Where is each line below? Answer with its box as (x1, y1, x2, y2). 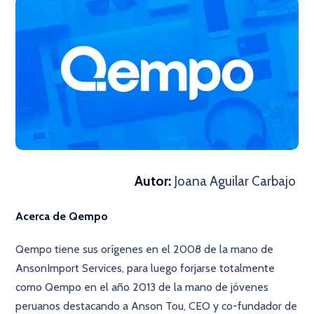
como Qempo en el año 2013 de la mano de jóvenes (15, 280, 269, 294)
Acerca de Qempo (15, 210, 111, 223)
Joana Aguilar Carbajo (173, 173, 299, 189)
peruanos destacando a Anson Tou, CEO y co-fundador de (15, 299, 298, 313)
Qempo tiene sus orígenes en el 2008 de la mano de (15, 243, 274, 256)
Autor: (134, 173, 174, 189)
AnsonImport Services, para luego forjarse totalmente (15, 261, 275, 275)
